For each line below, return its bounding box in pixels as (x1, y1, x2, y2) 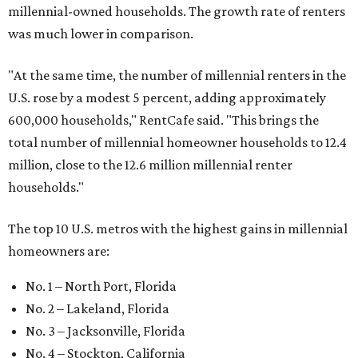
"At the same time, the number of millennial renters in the (8, 67, 346, 84)
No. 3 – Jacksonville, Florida (26, 323, 185, 340)
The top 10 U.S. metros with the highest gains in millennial (8, 221, 348, 237)
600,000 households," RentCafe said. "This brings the (8, 112, 319, 129)
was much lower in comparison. (8, 26, 193, 42)
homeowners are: (8, 243, 109, 260)
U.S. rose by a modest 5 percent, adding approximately (8, 89, 326, 106)
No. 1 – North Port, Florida (26, 278, 177, 295)
